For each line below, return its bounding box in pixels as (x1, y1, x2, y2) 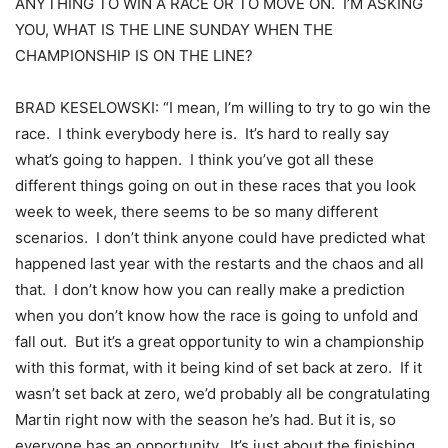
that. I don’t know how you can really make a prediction (15, 279, 405, 299)
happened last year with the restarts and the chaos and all (15, 253, 424, 273)
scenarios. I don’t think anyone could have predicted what (15, 227, 425, 247)
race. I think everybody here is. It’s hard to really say (15, 123, 389, 143)
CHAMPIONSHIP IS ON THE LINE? (15, 45, 253, 65)
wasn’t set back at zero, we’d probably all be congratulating (15, 383, 430, 403)
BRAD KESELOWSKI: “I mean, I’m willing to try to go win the (15, 97, 431, 117)
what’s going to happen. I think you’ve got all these (15, 149, 374, 169)
